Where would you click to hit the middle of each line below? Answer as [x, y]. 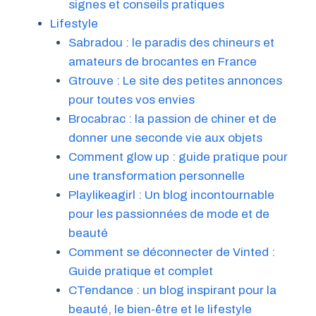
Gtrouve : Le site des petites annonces [175, 80]
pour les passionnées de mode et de [169, 214]
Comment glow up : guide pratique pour [178, 157]
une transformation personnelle [156, 176]
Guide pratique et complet [140, 271]
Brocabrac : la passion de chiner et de [172, 119]
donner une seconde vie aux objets [165, 138]
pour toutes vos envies [131, 99]
